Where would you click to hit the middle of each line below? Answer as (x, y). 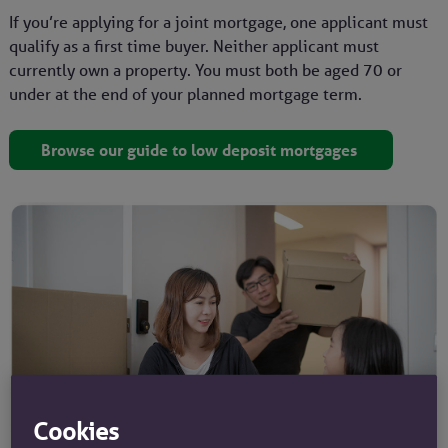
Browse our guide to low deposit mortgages (200, 150)
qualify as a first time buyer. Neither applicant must (193, 46)
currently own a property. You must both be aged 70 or (205, 70)
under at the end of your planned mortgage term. (185, 94)
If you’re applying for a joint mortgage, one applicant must (218, 22)
